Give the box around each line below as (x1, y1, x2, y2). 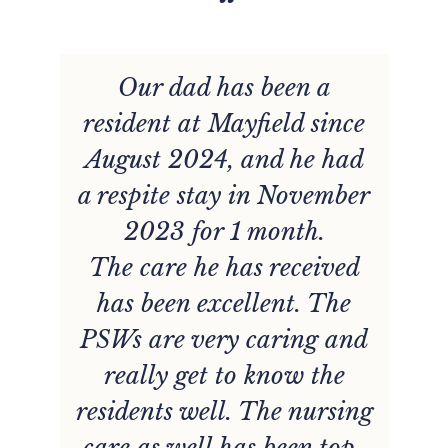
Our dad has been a (117, 73, 331, 103)
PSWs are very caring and (80, 325, 369, 355)
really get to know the (103, 361, 345, 391)
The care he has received (88, 253, 360, 283)
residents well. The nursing (75, 397, 373, 427)
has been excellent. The (97, 289, 352, 319)
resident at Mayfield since (83, 109, 366, 139)
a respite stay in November (78, 181, 371, 211)
